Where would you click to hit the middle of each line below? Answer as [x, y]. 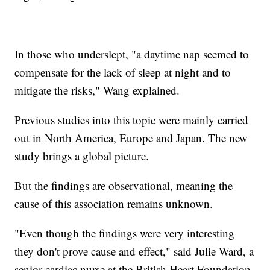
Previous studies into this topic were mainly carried [132, 120]
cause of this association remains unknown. [114, 204]
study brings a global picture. [82, 156]
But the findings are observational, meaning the [124, 186]
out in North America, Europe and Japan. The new [131, 138]
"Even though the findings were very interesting [125, 233]
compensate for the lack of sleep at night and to [123, 72]
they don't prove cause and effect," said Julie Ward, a [134, 251]
